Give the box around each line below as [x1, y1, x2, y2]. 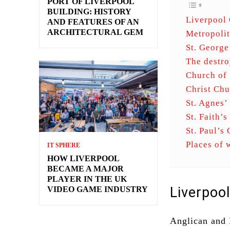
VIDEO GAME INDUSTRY [47, 184, 148, 194]
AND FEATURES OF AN [47, 17, 139, 26]
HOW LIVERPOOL [47, 154, 120, 163]
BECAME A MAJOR [47, 164, 124, 173]
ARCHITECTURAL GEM [47, 27, 143, 36]
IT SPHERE [47, 141, 80, 149]
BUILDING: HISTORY [47, 7, 131, 16]
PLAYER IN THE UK [47, 174, 127, 183]
